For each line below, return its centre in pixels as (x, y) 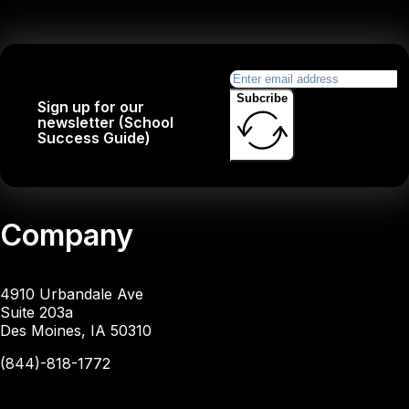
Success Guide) (94, 137)
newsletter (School (106, 122)
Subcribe (262, 99)
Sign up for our (91, 106)
